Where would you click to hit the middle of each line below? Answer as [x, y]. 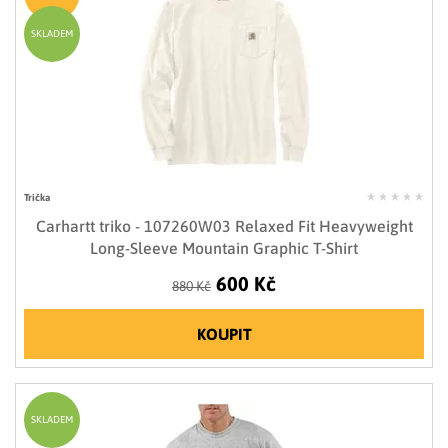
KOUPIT [224, 334]
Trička [37, 198]
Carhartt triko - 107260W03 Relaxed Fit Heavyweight [224, 226]
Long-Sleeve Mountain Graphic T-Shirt [224, 248]
